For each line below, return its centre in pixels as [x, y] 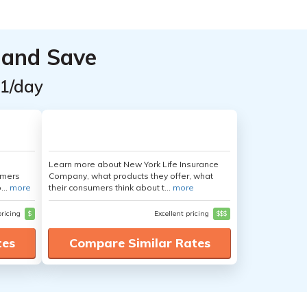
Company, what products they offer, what [131, 176]
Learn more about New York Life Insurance [134, 164]
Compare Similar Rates [139, 243]
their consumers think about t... [111, 187]
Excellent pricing [183, 213]
